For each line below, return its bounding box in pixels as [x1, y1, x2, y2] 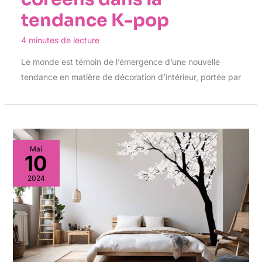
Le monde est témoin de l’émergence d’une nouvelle [20, 57, 220, 67]
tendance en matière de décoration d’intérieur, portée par [20, 72, 241, 82]
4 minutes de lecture [20, 35, 99, 46]
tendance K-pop [20, 9, 169, 32]
